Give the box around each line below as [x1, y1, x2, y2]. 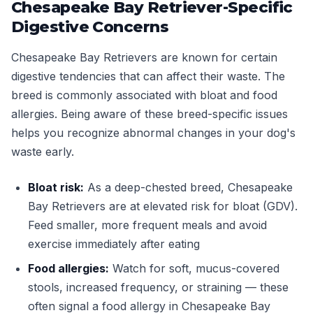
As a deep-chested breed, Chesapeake [84, 180, 293, 194]
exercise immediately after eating [28, 237, 200, 251]
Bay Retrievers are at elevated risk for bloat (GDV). [28, 199, 298, 213]
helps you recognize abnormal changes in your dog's [11, 126, 296, 140]
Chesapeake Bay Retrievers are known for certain [11, 50, 277, 64]
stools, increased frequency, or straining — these [28, 280, 289, 294]
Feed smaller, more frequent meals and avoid [28, 218, 267, 232]
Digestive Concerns [11, 17, 169, 36]
